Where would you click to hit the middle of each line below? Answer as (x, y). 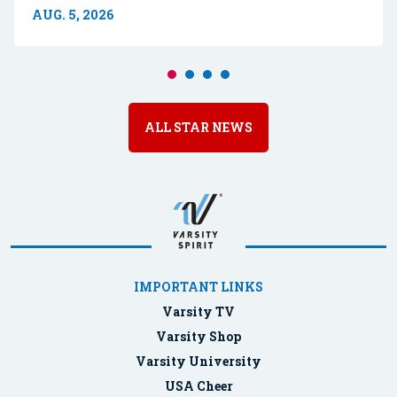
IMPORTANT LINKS (198, 287)
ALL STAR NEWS (198, 128)
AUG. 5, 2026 (73, 15)
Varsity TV (198, 312)
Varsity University (198, 362)
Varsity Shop (198, 337)
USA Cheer (198, 386)
